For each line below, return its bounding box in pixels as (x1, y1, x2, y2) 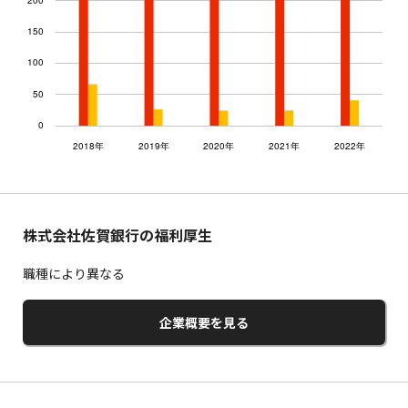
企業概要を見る (159, 313, 249, 331)
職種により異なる (23, 264, 125, 282)
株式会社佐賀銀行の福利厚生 (23, 224, 212, 246)
